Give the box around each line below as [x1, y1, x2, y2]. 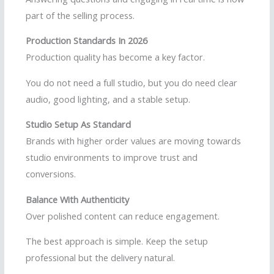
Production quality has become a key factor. [26, 51, 205, 64]
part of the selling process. [26, 9, 135, 21]
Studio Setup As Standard [26, 118, 131, 131]
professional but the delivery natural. [26, 251, 175, 264]
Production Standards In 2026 [26, 34, 147, 47]
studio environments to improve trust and [26, 151, 198, 164]
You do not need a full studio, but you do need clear [26, 76, 237, 89]
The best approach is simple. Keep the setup [26, 235, 208, 248]
